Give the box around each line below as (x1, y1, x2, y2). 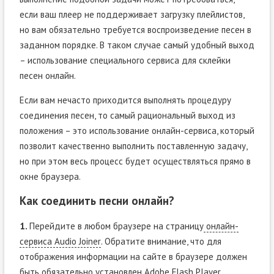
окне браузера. (19, 170, 81, 182)
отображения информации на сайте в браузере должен (19, 250, 247, 262)
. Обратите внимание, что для (100, 235, 221, 247)
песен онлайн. (19, 69, 76, 81)
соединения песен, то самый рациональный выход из (19, 109, 235, 121)
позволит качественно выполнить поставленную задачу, (19, 139, 247, 152)
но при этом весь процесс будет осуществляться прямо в (19, 155, 251, 167)
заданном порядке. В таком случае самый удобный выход (19, 39, 254, 51)
